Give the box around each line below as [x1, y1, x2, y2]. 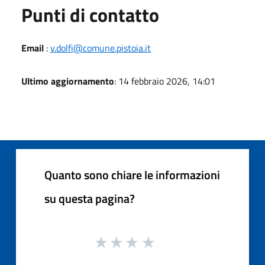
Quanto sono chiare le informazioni [44, 165, 220, 184]
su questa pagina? [44, 189, 135, 208]
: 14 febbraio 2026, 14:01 [114, 73, 215, 88]
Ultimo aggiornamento [21, 73, 114, 88]
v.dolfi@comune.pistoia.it [50, 40, 151, 55]
